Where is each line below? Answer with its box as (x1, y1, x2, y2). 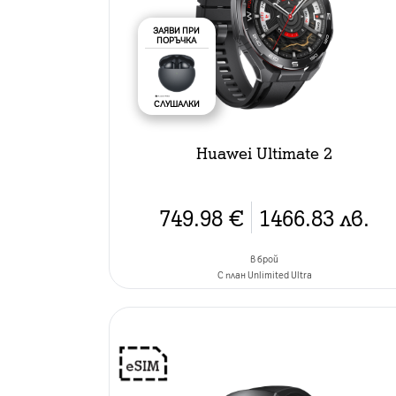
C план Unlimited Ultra (217, 269, 312, 280)
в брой (250, 253, 279, 264)
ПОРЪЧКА (156, 34, 197, 45)
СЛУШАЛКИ (153, 97, 200, 109)
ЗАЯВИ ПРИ (153, 24, 201, 35)
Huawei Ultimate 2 (196, 141, 333, 163)
